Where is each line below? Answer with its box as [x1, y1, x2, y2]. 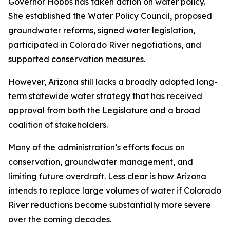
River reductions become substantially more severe [8, 200, 211, 210]
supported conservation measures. [8, 54, 145, 64]
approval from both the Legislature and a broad [8, 105, 200, 116]
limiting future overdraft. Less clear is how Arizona [8, 171, 206, 181]
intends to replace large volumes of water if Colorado [8, 185, 221, 196]
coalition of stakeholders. [8, 120, 108, 130]
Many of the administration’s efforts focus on [8, 142, 185, 152]
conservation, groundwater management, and [8, 157, 193, 167]
